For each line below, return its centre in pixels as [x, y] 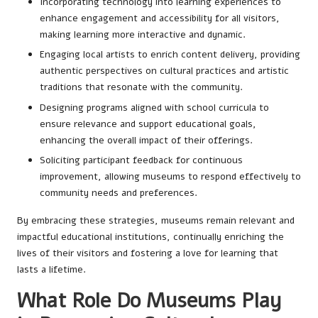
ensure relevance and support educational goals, [148, 124]
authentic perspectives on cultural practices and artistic [164, 71]
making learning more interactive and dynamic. [143, 35]
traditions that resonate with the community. [141, 87]
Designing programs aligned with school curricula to [154, 107]
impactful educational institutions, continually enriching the [150, 236]
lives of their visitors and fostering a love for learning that [148, 253]
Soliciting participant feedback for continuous [141, 160]
